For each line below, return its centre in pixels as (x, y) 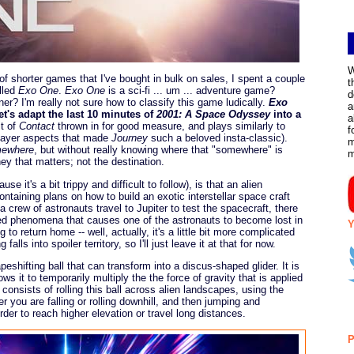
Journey (130, 138)
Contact (37, 126)
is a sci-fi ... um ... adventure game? (190, 91)
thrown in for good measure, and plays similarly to (170, 126)
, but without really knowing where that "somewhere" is (158, 150)
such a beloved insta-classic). (218, 138)
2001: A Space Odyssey (213, 115)
